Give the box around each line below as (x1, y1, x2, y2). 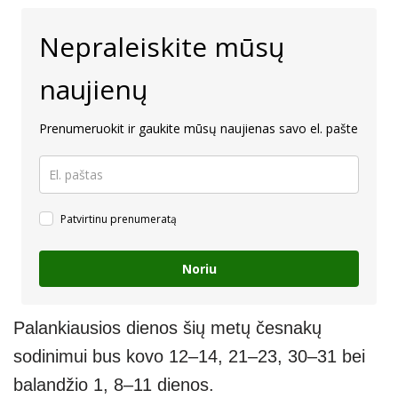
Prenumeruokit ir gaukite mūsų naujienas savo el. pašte (39, 120, 358, 138)
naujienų (39, 71, 147, 108)
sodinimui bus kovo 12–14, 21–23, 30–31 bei (13, 346, 365, 367)
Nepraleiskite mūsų (39, 28, 284, 66)
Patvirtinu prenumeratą (60, 211, 177, 227)
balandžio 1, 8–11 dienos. (13, 375, 214, 395)
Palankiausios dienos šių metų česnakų (13, 318, 322, 338)
